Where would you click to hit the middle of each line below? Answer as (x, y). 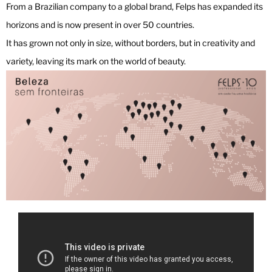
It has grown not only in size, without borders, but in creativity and (131, 43)
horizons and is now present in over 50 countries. (100, 25)
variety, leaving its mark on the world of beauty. (96, 61)
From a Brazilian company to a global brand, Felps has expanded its (134, 7)
